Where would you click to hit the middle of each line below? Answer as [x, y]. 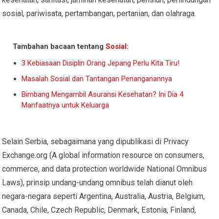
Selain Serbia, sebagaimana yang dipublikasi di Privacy [96, 141]
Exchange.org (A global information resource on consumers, [103, 155]
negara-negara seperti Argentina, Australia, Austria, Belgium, [104, 196]
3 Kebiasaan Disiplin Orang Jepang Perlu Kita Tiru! [101, 63]
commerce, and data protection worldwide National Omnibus [105, 169]
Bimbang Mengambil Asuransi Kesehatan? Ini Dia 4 [103, 94]
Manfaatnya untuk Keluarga [66, 105]
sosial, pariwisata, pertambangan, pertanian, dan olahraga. [99, 13]
